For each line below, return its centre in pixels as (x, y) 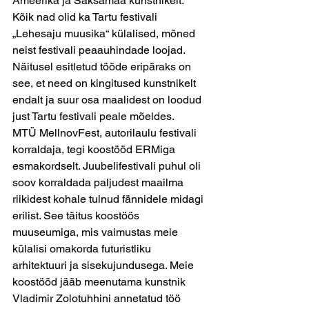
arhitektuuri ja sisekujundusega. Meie (104, 265)
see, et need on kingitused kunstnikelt (106, 83)
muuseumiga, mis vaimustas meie (97, 232)
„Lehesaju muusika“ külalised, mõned (105, 33)
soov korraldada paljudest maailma (99, 182)
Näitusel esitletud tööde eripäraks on (103, 67)
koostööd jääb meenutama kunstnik (100, 282)
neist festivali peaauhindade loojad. (99, 50)
